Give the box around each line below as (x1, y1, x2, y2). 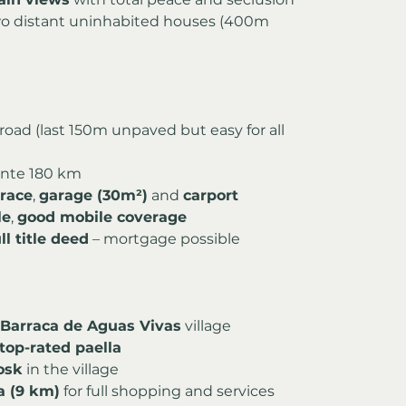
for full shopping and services (60, 382, 275, 400)
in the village (23, 360, 119, 378)
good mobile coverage (17, 208, 187, 226)
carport (183, 186, 238, 204)
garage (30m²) (39, 186, 148, 204)
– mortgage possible (89, 229, 240, 247)
